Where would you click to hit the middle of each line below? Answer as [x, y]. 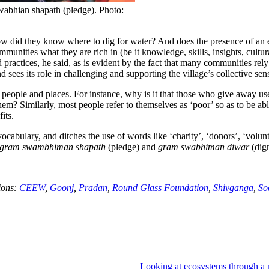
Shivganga [233, 187]
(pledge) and [132, 147]
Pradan [93, 187]
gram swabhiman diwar [204, 147]
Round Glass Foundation [160, 187]
